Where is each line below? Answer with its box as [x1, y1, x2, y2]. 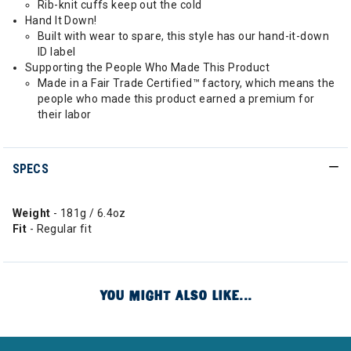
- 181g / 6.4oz [52, 207, 126, 219]
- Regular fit [29, 223, 92, 235]
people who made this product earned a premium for [38, 92, 315, 105]
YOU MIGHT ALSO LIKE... [100, 288, 251, 304]
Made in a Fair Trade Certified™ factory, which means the [38, 77, 335, 89]
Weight [13, 207, 53, 219]
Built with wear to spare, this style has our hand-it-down [38, 30, 329, 42]
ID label [38, 45, 76, 58]
